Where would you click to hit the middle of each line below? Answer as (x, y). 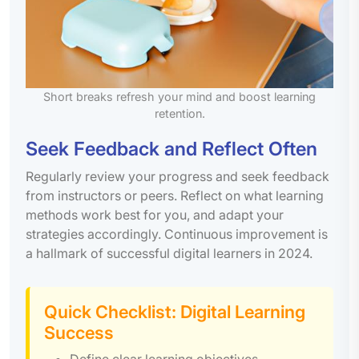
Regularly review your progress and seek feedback (177, 176)
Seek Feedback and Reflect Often (171, 148)
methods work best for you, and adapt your (155, 214)
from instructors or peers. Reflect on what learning (175, 195)
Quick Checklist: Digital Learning (175, 311)
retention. (179, 113)
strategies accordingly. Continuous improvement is (177, 234)
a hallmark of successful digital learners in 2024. (169, 253)
